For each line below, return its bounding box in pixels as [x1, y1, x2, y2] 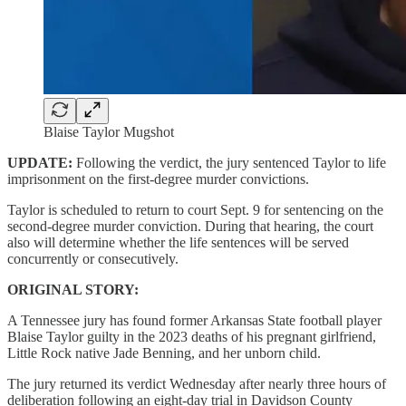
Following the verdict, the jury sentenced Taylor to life [72, 154, 386, 170]
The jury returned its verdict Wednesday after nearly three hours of [7, 375, 386, 391]
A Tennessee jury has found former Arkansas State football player [7, 312, 382, 328]
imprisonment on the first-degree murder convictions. [7, 170, 309, 187]
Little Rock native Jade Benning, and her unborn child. [7, 344, 321, 361]
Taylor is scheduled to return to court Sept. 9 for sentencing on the [7, 201, 383, 217]
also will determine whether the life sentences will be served [7, 234, 349, 250]
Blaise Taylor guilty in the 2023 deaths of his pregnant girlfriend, [7, 328, 376, 344]
